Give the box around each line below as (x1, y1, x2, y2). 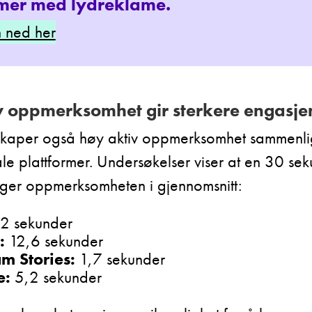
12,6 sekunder (4, 229, 103, 251)
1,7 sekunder (75, 247, 165, 270)
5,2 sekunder (10, 265, 102, 288)
